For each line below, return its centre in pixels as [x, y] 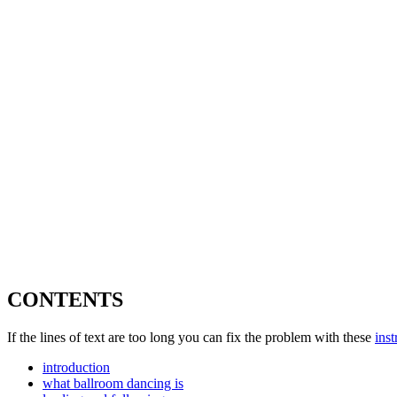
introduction [76, 368]
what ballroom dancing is [113, 384]
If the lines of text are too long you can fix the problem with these [191, 338]
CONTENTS [65, 300]
